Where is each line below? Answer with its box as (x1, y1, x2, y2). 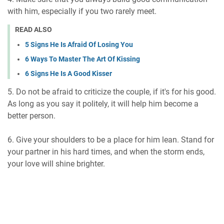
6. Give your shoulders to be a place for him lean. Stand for (7, 135, 214, 145)
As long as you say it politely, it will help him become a (7, 99, 198, 109)
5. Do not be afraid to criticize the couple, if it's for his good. (7, 87, 216, 97)
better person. (7, 111, 55, 121)
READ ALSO (15, 25, 52, 33)
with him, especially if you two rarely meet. (7, 6, 156, 16)
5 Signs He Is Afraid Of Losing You (25, 40, 133, 49)
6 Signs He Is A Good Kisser (25, 69, 112, 78)
